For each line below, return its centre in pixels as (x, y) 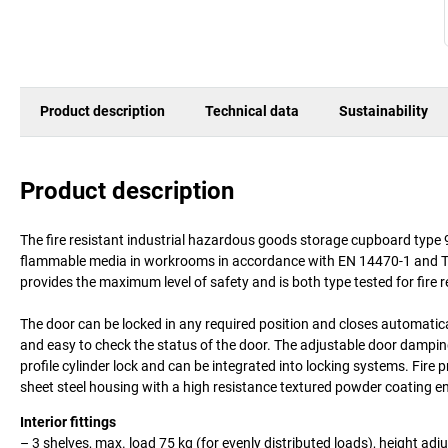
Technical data (252, 111)
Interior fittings (68, 421)
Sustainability (383, 111)
